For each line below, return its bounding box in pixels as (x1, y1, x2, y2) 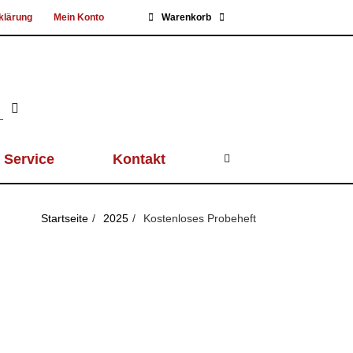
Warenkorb (161, 12, 211, 23)
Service (3, 151, 54, 167)
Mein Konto (54, 12, 104, 23)
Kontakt (113, 151, 166, 167)
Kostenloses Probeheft (143, 212, 256, 225)
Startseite (41, 212, 89, 225)
